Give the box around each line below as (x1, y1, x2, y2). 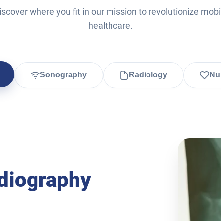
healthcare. (88, 20, 133, 31)
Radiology (129, 71, 167, 79)
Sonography (40, 71, 87, 79)
